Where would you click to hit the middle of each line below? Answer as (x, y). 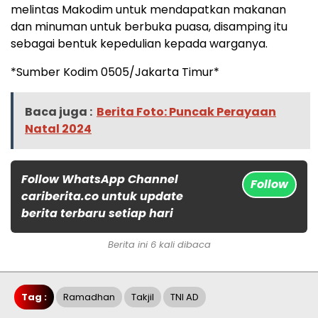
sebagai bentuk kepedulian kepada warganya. (139, 44)
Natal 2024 (58, 129)
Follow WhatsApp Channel (100, 180)
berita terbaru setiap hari (97, 214)
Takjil (143, 297)
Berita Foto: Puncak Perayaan (186, 112)
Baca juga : (59, 112)
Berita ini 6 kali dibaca (159, 245)
